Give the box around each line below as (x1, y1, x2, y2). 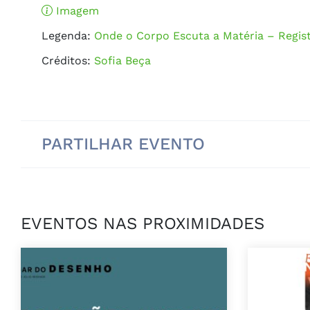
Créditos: (42, 53, 91, 67)
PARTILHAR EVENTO (42, 134, 205, 154)
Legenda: (42, 28, 91, 42)
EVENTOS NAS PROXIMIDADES (21, 213, 264, 233)
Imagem (53, 3, 99, 17)
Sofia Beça (91, 53, 151, 67)
